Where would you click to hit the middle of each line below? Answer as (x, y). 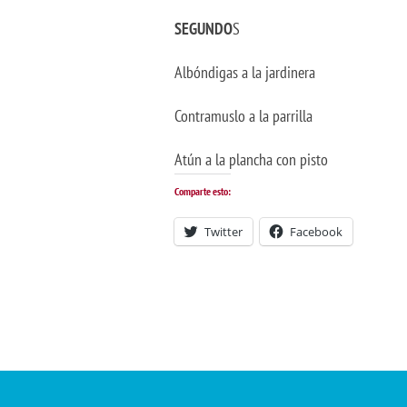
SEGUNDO (203, 29)
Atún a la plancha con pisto (251, 159)
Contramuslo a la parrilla (243, 116)
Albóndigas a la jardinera (245, 72)
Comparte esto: (203, 191)
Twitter (223, 232)
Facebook (316, 232)
